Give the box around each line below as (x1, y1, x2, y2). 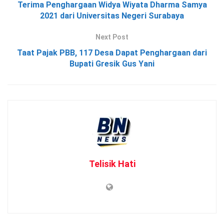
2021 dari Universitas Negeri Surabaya (40, 11, 184, 21)
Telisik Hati (88, 158, 135, 169)
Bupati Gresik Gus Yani (69, 59, 154, 69)
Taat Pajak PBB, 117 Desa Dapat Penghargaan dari (17, 48, 207, 58)
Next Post (95, 33, 128, 41)
